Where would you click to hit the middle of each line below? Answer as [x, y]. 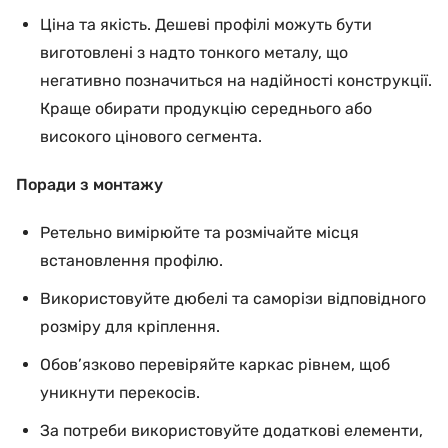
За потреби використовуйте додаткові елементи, [231, 430]
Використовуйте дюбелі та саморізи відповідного [233, 298]
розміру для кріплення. [130, 326]
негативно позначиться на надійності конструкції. [236, 80]
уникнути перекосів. [120, 392]
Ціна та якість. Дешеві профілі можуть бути [206, 24]
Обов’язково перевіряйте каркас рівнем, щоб [215, 364]
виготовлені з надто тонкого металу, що [194, 52]
